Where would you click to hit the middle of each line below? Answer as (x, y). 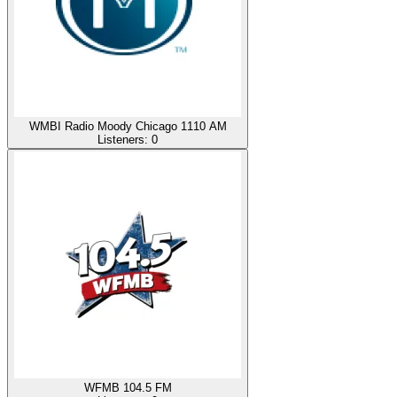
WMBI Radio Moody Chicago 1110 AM (128, 126)
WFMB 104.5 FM (128, 387)
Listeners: (125, 139)
